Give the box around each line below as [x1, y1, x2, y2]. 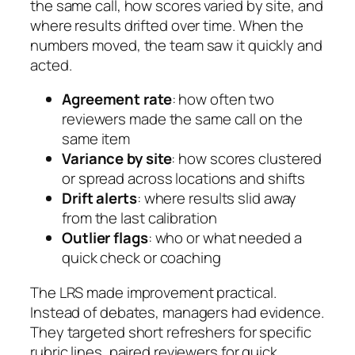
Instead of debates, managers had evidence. [30, 301, 324, 323]
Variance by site [62, 148, 172, 170]
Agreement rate [62, 89, 172, 110]
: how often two [171, 89, 275, 110]
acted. [30, 54, 72, 75]
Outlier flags [62, 227, 148, 249]
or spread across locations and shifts [62, 168, 306, 189]
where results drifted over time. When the [30, 14, 303, 36]
